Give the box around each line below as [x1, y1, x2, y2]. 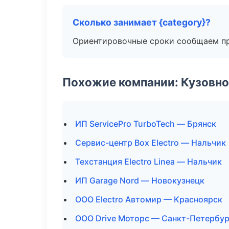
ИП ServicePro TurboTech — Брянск [75, 119, 216, 129]
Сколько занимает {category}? [73, 17, 211, 28]
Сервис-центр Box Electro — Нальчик [75, 138, 226, 148]
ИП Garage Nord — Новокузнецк [75, 175, 204, 186]
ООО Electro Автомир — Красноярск [75, 194, 222, 204]
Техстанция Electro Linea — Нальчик [75, 156, 222, 167]
